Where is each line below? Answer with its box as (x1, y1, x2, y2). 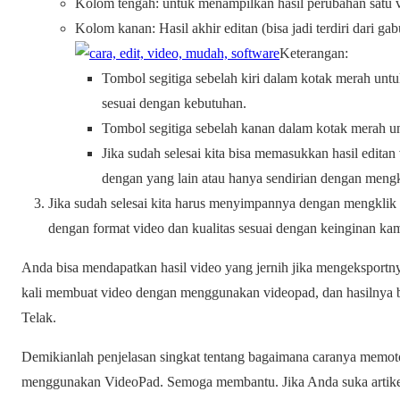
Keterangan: (279, 46, 348, 62)
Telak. (21, 310, 56, 326)
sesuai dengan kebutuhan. (102, 96, 246, 112)
